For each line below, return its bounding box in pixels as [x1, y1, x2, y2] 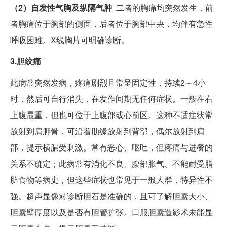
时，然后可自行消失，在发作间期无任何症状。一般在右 [10, 93, 213, 105]
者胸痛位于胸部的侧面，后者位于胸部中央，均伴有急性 [10, 18, 213, 30]
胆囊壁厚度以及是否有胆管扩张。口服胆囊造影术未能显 [10, 206, 213, 218]
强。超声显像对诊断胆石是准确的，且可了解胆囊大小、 [10, 190, 213, 202]
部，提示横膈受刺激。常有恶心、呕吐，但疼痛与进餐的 [10, 141, 213, 154]
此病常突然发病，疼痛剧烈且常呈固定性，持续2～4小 [10, 77, 206, 89]
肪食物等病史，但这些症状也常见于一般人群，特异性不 [10, 174, 213, 186]
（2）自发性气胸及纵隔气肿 [10, 2, 112, 14]
